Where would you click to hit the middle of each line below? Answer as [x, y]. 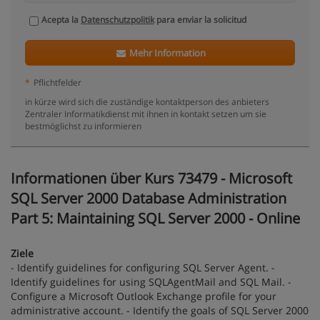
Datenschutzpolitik [117, 20]
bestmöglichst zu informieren [83, 126]
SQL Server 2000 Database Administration [149, 198]
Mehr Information [167, 53]
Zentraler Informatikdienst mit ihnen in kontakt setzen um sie [146, 114]
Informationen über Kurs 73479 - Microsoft [151, 178]
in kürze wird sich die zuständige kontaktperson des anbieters [147, 101]
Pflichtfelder [57, 82]
